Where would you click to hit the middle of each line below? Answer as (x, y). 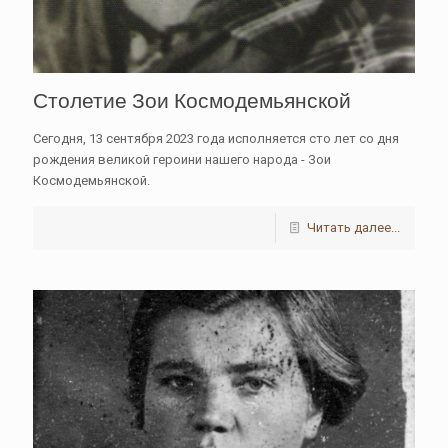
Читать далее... (353, 228)
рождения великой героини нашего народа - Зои (182, 160)
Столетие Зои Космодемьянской (192, 101)
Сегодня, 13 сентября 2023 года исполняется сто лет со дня (216, 139)
